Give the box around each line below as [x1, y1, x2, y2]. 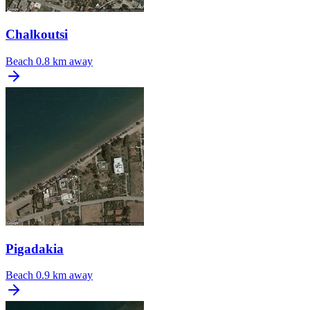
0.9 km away [36, 269, 93, 282]
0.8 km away [36, 55, 93, 67]
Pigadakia [6, 241, 64, 256]
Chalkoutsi [6, 27, 68, 42]
